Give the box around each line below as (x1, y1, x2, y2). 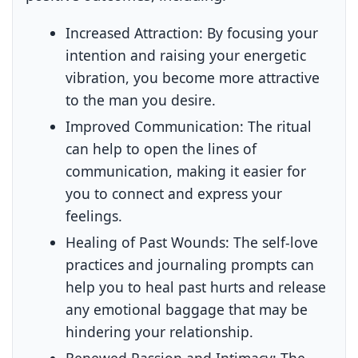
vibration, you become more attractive (66, 67, 320, 87)
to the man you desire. (66, 89, 217, 109)
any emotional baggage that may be (66, 299, 308, 319)
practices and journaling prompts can (66, 254, 315, 274)
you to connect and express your (66, 183, 283, 203)
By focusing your (203, 22, 319, 42)
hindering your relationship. (66, 321, 254, 341)
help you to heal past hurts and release (66, 276, 327, 296)
